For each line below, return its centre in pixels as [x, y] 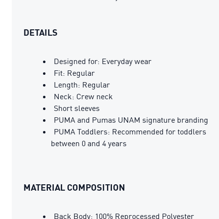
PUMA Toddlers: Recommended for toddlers [130, 131]
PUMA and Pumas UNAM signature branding [131, 120]
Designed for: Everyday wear [103, 61]
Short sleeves [77, 108]
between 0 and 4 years [89, 143]
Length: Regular [82, 84]
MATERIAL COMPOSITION [74, 187]
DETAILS [41, 32]
